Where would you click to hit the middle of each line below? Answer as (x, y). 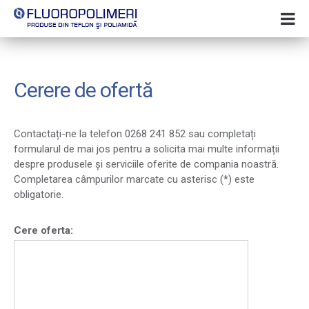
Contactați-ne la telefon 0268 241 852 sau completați (135, 134)
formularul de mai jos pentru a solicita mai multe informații (147, 149)
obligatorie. (39, 195)
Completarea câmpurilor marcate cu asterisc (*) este (134, 179)
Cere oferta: (43, 230)
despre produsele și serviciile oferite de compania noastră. (146, 164)
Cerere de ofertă (83, 90)
